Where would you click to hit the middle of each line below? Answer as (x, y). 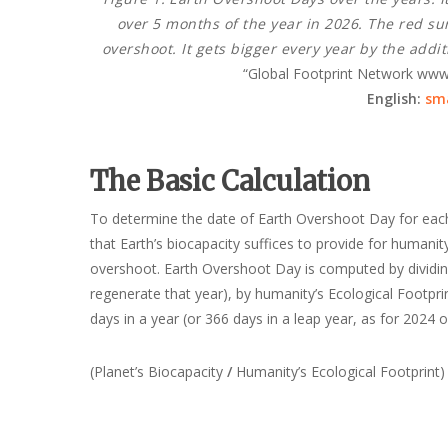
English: (395, 99)
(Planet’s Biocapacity (159, 372)
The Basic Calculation (230, 181)
